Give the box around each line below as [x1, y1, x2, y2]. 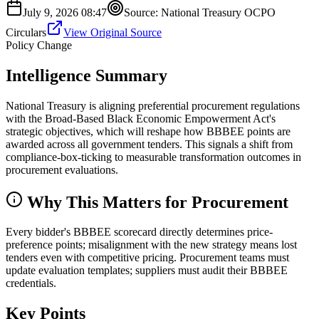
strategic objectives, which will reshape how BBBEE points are [6, 125, 291, 137]
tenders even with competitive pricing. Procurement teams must [6, 251, 289, 264]
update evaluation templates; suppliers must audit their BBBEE [6, 264, 288, 277]
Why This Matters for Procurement [23, 192, 288, 211]
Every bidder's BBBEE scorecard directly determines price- [6, 226, 273, 239]
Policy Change [6, 38, 72, 51]
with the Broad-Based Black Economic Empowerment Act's [6, 112, 276, 125]
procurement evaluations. [6, 163, 118, 176]
